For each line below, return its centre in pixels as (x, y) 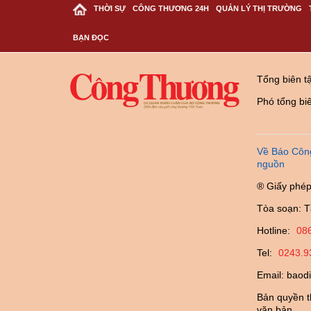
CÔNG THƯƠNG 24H (171, 8)
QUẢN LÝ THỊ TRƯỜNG (259, 8)
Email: (272, 275)
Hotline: (275, 230)
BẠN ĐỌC (91, 37)
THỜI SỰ (110, 8)
